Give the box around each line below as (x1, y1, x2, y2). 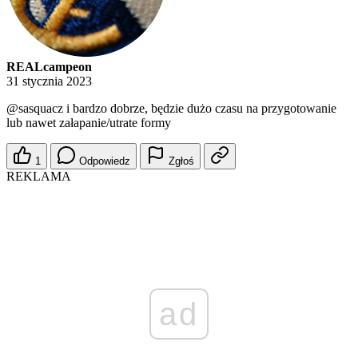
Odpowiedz (79, 155, 130, 168)
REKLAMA (6, 169, 71, 184)
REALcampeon (6, 60, 92, 74)
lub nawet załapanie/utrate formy (6, 116, 171, 130)
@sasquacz (6, 101, 63, 116)
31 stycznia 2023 (6, 74, 92, 89)
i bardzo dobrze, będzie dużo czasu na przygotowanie (63, 101, 336, 116)
